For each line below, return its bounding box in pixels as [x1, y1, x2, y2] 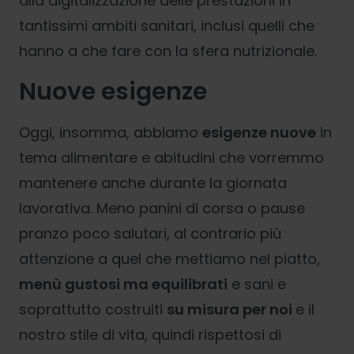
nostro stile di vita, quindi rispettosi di [19, 325, 281, 345]
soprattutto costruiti [19, 299, 167, 319]
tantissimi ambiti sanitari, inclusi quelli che [19, 16, 314, 36]
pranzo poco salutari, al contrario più [19, 224, 281, 243]
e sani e [228, 274, 286, 294]
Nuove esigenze [19, 75, 207, 108]
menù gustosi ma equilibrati [19, 274, 228, 294]
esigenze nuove [202, 122, 316, 142]
